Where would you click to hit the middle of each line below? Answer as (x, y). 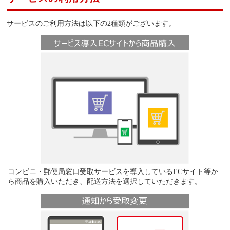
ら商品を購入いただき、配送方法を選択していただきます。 (105, 181)
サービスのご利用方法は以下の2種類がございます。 (91, 23)
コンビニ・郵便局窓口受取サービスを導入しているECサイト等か (113, 172)
